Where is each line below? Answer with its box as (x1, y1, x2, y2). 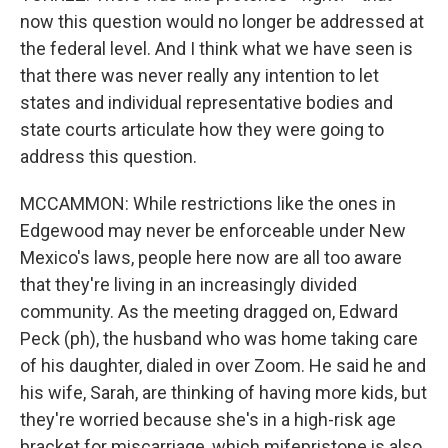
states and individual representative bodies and (20, 92, 393, 113)
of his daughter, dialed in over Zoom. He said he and (20, 355, 426, 376)
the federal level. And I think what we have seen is (20, 38, 413, 59)
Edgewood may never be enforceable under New (20, 220, 406, 241)
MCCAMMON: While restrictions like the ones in (20, 193, 396, 214)
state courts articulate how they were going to (20, 119, 384, 140)
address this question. (20, 146, 197, 167)
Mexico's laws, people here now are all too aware (20, 247, 402, 268)
